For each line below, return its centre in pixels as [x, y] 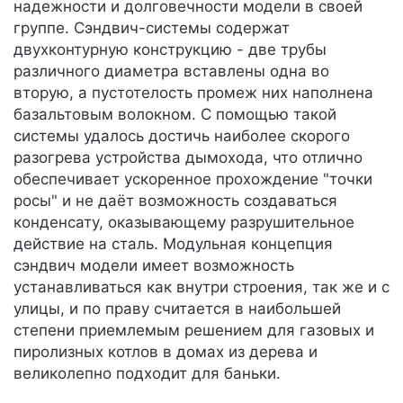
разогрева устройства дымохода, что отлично [188, 157]
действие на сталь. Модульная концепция [173, 244]
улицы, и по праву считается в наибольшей [177, 309]
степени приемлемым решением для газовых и [194, 330]
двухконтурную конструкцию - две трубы [170, 49]
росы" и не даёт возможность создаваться [175, 201]
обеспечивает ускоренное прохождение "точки [193, 179]
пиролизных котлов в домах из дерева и [166, 352]
